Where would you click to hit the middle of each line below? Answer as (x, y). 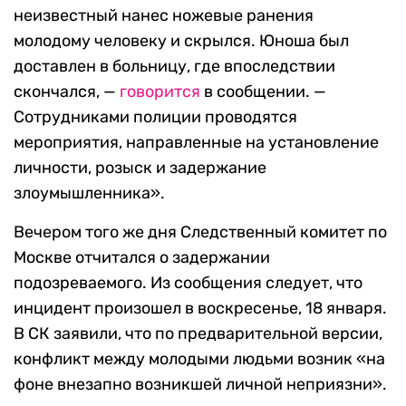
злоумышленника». (89, 193)
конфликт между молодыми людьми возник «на (199, 359)
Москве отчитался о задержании (142, 258)
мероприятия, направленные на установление (196, 143)
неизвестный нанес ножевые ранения (164, 16)
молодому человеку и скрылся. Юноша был (181, 41)
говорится (160, 92)
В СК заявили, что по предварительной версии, (198, 334)
